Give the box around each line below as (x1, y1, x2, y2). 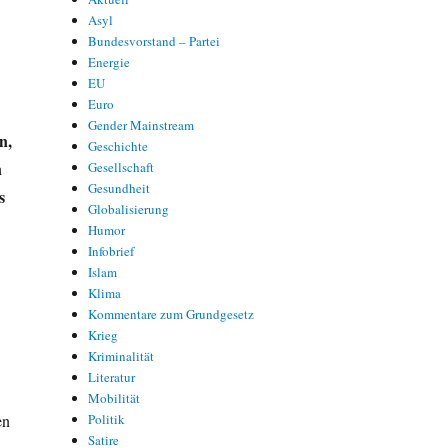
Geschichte (88, 136, 149, 155)
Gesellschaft (88, 157, 155, 176)
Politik (88, 409, 126, 428)
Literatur (88, 367, 136, 386)
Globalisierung (88, 199, 170, 218)
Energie (88, 52, 131, 71)
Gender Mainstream (88, 115, 195, 134)
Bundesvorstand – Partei (88, 31, 221, 50)
